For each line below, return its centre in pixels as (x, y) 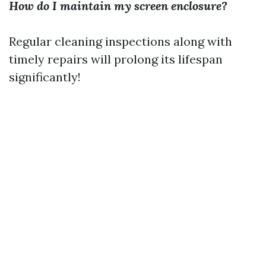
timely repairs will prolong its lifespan (116, 59)
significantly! (45, 77)
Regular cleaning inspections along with (121, 41)
